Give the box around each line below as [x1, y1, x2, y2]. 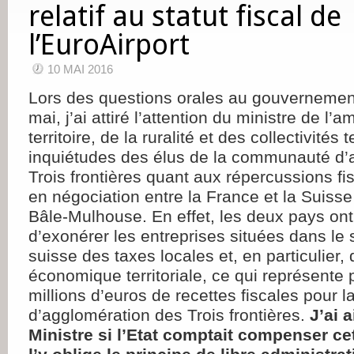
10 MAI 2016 [47, 63, 113, 76]
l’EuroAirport [28, 28, 190, 62]
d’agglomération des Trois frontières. [28, 306, 310, 324]
